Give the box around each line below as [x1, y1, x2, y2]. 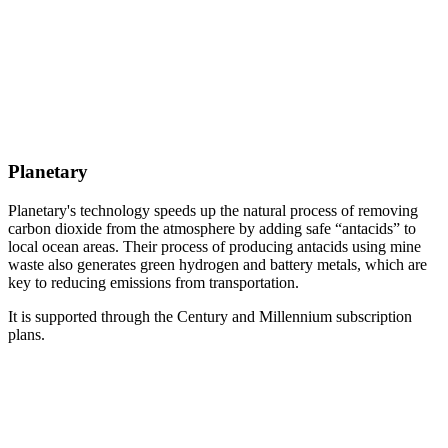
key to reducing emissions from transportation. [8, 273, 299, 291]
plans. [8, 325, 49, 343]
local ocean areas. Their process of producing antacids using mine [8, 237, 421, 255]
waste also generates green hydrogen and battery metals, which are [8, 255, 427, 273]
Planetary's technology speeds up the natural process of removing [8, 201, 418, 219]
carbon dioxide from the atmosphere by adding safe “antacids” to [8, 219, 416, 237]
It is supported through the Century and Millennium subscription [8, 307, 412, 325]
